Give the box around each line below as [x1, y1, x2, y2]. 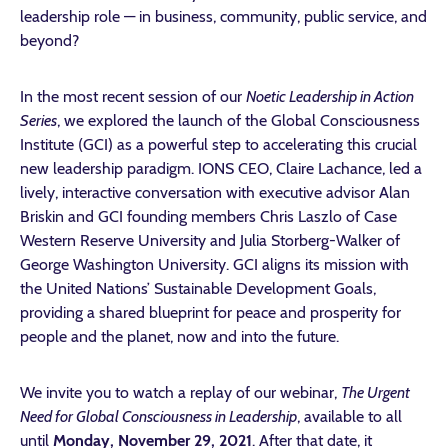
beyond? [20, 31, 79, 50]
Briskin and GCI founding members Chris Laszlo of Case [20, 207, 397, 226]
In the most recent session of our [20, 87, 246, 106]
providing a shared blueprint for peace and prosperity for [20, 303, 401, 322]
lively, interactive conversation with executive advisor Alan [20, 183, 410, 202]
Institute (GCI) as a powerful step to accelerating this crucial [20, 135, 417, 154]
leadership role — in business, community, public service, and [20, 7, 427, 26]
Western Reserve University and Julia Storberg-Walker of [20, 231, 400, 250]
